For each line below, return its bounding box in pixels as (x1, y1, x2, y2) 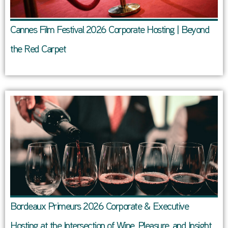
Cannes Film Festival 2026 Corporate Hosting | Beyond (10, 25, 209, 36)
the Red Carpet (10, 45, 66, 55)
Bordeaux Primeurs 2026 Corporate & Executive (10, 202, 188, 213)
